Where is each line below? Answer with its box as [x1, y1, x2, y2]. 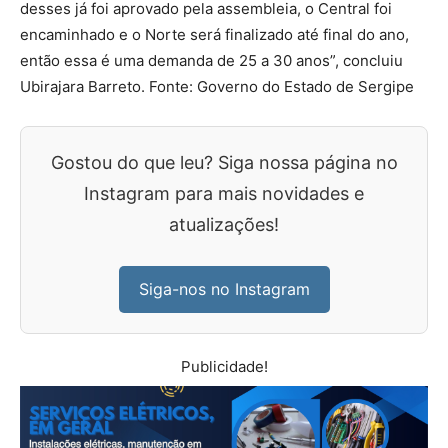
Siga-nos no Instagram [138, 279, 310, 299]
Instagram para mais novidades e [84, 183, 364, 204]
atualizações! [169, 214, 279, 235]
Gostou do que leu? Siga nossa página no [50, 152, 398, 173]
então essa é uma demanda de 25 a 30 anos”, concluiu [20, 51, 403, 70]
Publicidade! [180, 357, 268, 376]
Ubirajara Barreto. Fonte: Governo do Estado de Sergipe [20, 77, 414, 96]
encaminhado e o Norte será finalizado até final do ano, [20, 25, 409, 44]
